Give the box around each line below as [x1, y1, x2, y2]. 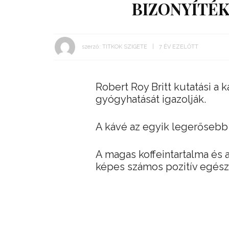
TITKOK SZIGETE [102, 43, 147, 50]
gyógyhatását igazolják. [96, 93, 206, 105]
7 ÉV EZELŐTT [159, 43, 198, 50]
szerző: [82, 43, 101, 50]
